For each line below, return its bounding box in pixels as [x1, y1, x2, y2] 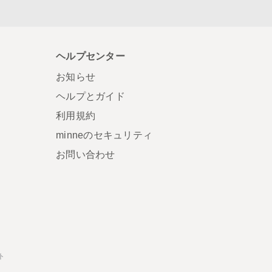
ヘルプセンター [56, 50, 125, 61]
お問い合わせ [56, 149, 115, 160]
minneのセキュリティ [56, 129, 152, 140]
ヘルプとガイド [56, 90, 125, 101]
